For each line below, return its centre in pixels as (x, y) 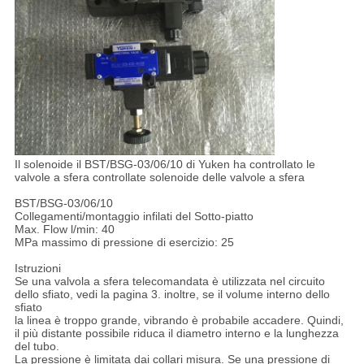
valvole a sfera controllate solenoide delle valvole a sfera (159, 178)
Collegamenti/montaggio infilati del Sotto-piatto (134, 217)
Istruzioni (37, 269)
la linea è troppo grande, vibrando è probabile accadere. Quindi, (179, 321)
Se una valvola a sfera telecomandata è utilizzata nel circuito (169, 282)
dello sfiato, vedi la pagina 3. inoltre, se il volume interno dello (172, 295)
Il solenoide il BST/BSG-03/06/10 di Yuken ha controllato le (165, 165)
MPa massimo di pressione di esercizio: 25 (124, 243)
